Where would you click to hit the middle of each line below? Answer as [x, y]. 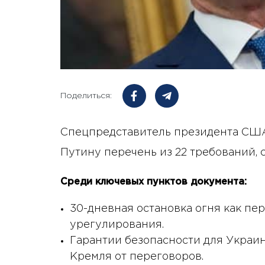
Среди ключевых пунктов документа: [153, 182]
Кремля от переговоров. [137, 257]
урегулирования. [117, 225]
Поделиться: [86, 96]
